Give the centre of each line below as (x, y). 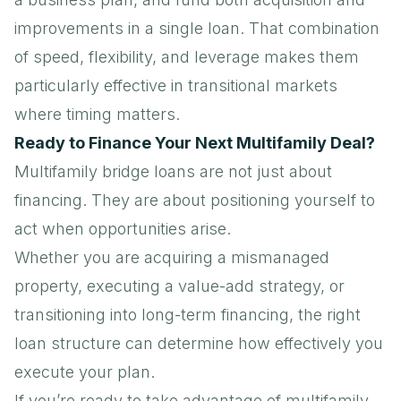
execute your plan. (85, 371)
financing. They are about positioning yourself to (195, 200)
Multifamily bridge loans (105, 171)
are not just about (264, 171)
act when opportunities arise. (123, 228)
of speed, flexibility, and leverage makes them (187, 56)
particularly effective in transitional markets (176, 85)
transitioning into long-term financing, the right (188, 314)
